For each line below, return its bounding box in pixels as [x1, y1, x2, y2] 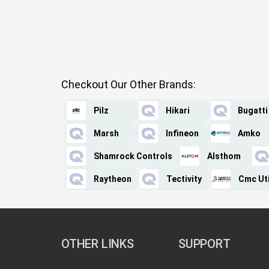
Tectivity [166, 174, 202, 184]
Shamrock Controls [94, 151, 172, 162]
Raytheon [94, 174, 131, 184]
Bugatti [238, 106, 268, 116]
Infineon [166, 128, 199, 139]
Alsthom [207, 151, 241, 162]
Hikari [166, 106, 190, 116]
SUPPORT [178, 237, 231, 252]
